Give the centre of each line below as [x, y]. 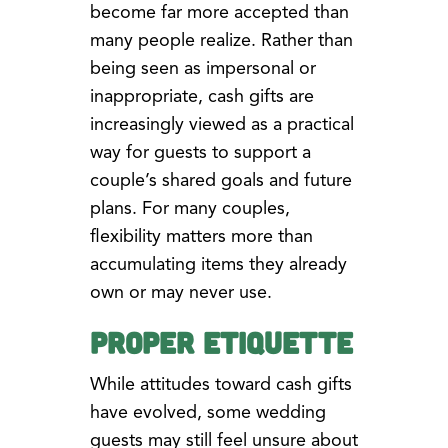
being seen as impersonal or [202, 68]
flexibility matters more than [201, 236]
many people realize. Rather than [221, 40]
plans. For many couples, [189, 208]
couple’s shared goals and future [220, 180]
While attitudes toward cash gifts [220, 384]
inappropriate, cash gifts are [201, 96]
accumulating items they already [218, 264]
